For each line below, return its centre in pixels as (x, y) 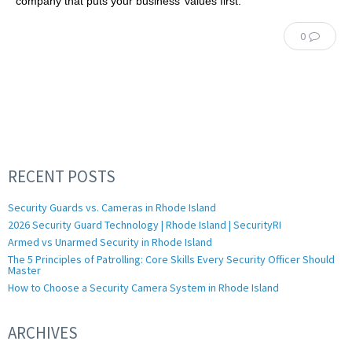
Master (24, 270)
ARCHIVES (43, 332)
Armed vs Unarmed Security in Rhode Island (110, 242)
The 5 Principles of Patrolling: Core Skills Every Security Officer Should (171, 259)
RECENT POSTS (62, 176)
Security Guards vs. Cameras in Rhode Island (112, 207)
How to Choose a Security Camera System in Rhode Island (143, 287)
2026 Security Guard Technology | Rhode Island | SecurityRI (145, 224)
